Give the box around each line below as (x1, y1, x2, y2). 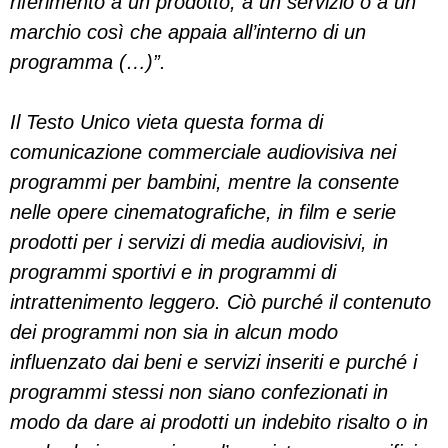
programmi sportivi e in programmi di (10, 261, 336, 283)
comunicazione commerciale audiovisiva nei (10, 141, 396, 163)
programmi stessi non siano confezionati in (10, 381, 388, 403)
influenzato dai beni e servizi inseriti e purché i (10, 351, 417, 373)
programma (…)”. (10, 51, 166, 73)
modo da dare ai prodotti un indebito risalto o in (10, 411, 428, 433)
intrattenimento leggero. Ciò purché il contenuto (10, 291, 431, 313)
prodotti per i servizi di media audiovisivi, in (10, 231, 388, 253)
